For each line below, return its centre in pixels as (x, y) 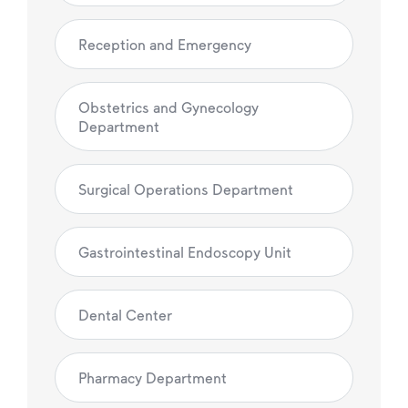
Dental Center (125, 315)
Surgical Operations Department (186, 189)
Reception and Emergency (165, 45)
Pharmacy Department (153, 378)
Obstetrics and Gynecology (168, 107)
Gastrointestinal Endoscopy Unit (185, 252)
